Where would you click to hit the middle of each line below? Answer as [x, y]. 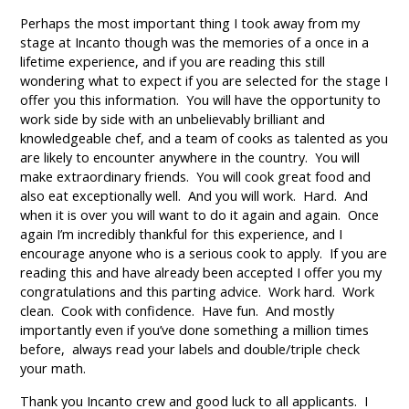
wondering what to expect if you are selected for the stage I [204, 81]
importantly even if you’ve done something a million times [195, 330]
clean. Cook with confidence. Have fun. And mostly [178, 311]
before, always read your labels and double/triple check [190, 350]
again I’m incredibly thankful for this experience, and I [182, 235]
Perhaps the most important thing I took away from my [190, 24]
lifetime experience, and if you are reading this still [173, 62]
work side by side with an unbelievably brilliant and [173, 120]
